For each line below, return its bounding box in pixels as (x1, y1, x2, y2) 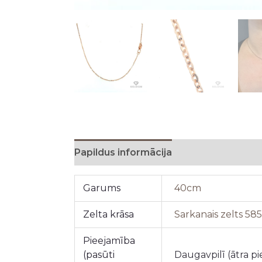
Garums (83, 182, 121, 194)
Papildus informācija (74, 146, 172, 158)
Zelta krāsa (83, 208, 135, 220)
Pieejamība (83, 235, 136, 246)
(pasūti (83, 249, 115, 260)
